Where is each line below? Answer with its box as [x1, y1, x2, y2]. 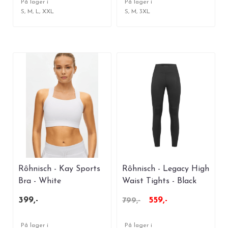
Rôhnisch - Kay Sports [18, 165, 100, 174]
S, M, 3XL [125, 9, 150, 15]
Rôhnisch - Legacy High [122, 165, 209, 174]
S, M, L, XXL [21, 9, 54, 15]
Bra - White [18, 177, 61, 186]
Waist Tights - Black [122, 177, 196, 186]
